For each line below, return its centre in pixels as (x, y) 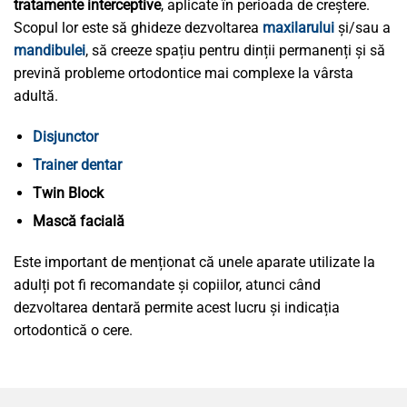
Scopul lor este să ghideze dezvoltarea (138, 28)
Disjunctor (65, 137)
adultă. (36, 96)
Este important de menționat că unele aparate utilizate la (194, 262)
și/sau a (362, 28)
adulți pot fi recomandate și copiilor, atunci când (167, 284)
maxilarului (298, 28)
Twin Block (68, 194)
